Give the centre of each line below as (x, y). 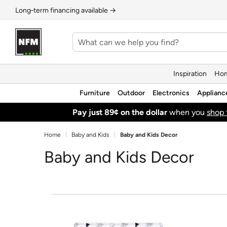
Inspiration (190, 73)
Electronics (171, 93)
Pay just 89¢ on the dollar (120, 112)
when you (187, 112)
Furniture (95, 93)
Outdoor (131, 93)
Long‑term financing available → (66, 10)
